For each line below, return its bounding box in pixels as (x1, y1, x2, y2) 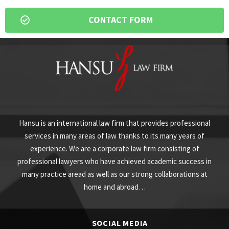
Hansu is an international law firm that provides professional (19, 118, 210, 128)
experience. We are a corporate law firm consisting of (30, 143, 199, 153)
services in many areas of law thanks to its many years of (25, 130, 204, 141)
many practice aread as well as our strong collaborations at (21, 169, 208, 179)
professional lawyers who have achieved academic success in (17, 156, 212, 166)
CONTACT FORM (88, 14, 153, 26)
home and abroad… (83, 181, 146, 192)
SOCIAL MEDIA (91, 217, 148, 228)
